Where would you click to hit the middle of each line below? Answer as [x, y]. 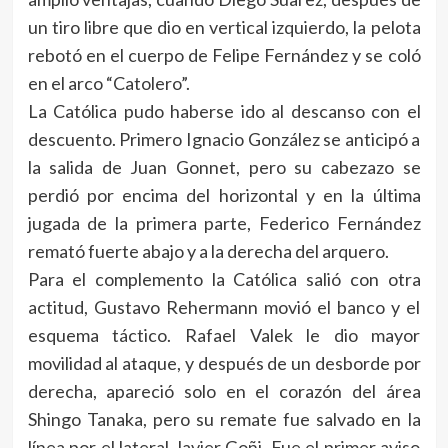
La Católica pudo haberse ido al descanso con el [224, 111]
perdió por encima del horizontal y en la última [224, 195]
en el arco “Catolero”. [108, 83]
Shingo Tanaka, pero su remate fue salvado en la [224, 419]
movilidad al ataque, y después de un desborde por [224, 363]
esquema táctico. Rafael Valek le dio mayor [224, 335]
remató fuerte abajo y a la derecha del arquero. [208, 251]
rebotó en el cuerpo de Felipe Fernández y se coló [224, 55]
